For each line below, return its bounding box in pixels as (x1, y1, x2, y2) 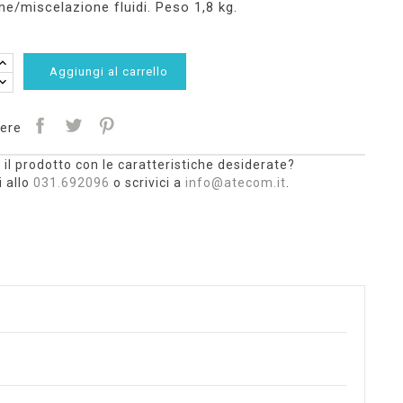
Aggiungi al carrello (49, 65, 168, 78)
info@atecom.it (184, 175, 286, 190)
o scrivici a (109, 175, 185, 190)
